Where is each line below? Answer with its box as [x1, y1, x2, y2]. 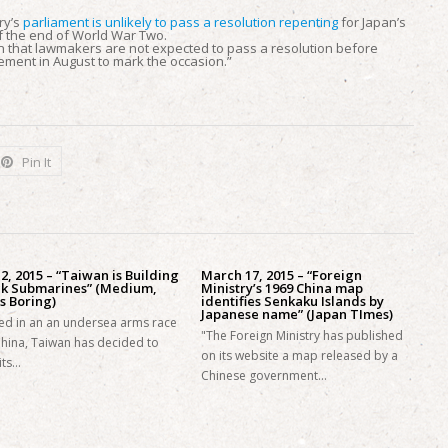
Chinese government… [200, 367, 327, 384]
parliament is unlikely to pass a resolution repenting [23, 13, 338, 31]
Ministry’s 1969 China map [200, 279, 363, 297]
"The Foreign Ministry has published [200, 327, 403, 344]
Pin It [22, 153, 51, 171]
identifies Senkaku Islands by [200, 292, 384, 310]
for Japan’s [338, 13, 406, 31]
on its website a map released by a [200, 347, 398, 364]
